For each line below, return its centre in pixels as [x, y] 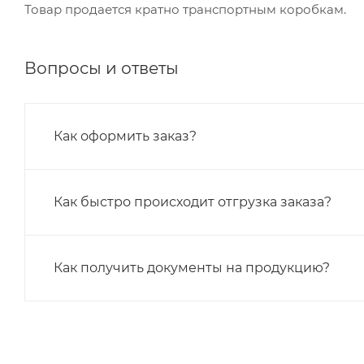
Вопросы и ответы [102, 68]
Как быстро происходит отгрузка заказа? [193, 201]
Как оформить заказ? [125, 136]
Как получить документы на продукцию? [192, 267]
